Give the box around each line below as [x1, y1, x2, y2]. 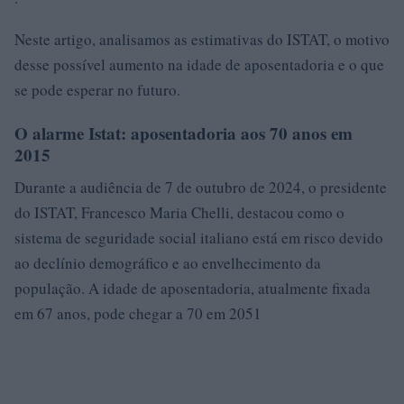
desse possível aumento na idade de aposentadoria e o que [14, 54, 384, 75]
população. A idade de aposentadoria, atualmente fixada [14, 278, 371, 298]
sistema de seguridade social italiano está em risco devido [14, 227, 383, 248]
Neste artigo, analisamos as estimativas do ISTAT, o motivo [14, 29, 390, 50]
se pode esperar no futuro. [14, 79, 180, 100]
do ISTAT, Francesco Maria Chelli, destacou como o [14, 202, 344, 223]
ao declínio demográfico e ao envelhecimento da [14, 252, 321, 273]
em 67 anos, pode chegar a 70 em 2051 [14, 303, 262, 324]
